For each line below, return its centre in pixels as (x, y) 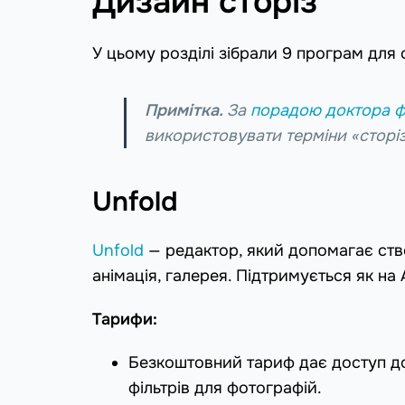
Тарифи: (125, 319)
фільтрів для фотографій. (225, 387)
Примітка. (186, 110)
